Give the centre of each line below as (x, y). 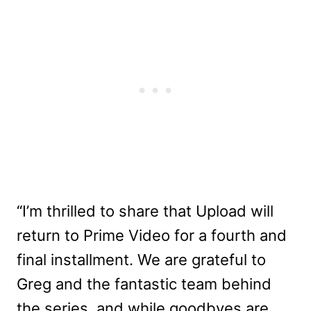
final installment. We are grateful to (141, 260)
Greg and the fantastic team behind (144, 284)
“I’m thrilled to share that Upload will (145, 211)
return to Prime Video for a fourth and (152, 236)
